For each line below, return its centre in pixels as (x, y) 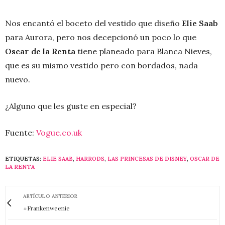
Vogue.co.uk (59, 133)
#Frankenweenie (46, 208)
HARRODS (90, 159)
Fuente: (21, 133)
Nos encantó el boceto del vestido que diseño (92, 23)
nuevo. (18, 80)
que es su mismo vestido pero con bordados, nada (101, 66)
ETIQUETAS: (23, 159)
